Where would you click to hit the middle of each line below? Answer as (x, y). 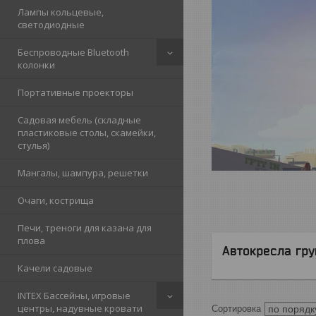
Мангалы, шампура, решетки (83, 173)
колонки (36, 65)
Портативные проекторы (75, 92)
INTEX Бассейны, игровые (74, 296)
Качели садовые (55, 268)
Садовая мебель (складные (79, 120)
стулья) (34, 145)
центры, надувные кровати (80, 308)
